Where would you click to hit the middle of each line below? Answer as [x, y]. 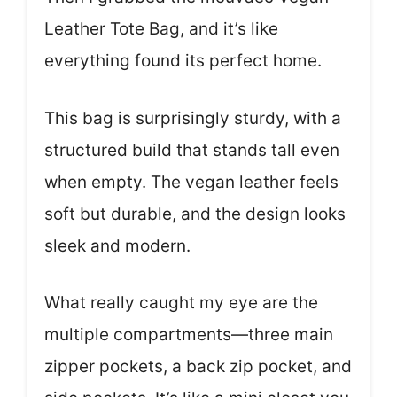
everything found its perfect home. [183, 61]
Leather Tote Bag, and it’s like [161, 29]
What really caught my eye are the [181, 303]
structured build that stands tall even [192, 150]
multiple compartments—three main [189, 335]
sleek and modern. [117, 245]
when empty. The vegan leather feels [191, 182]
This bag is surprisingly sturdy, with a [193, 118]
